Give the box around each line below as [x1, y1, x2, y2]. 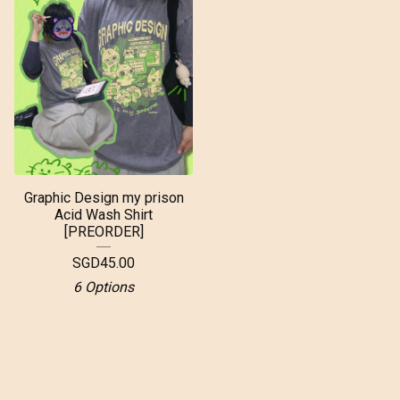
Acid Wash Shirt [54, 206, 153, 223]
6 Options [73, 279, 134, 296]
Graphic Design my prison [23, 189, 184, 206]
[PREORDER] [63, 223, 144, 240]
